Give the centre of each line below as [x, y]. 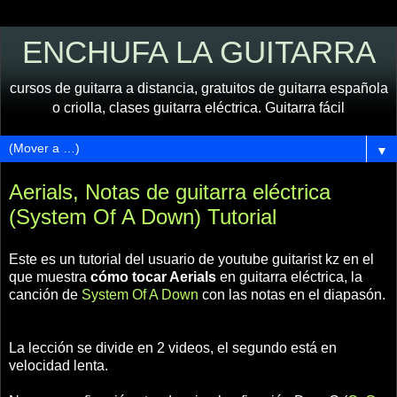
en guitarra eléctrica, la [289, 276]
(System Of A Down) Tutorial [143, 217]
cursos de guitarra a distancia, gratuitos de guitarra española [198, 88]
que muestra [50, 276]
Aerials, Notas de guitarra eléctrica [170, 192]
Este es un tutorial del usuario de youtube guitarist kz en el [191, 259]
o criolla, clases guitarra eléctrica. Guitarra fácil [198, 108]
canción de [45, 294]
